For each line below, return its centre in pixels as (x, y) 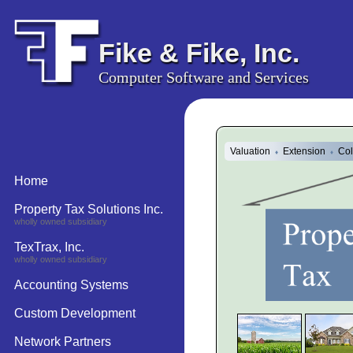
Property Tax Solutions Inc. (89, 209)
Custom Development (75, 313)
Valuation (253, 151)
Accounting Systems (71, 285)
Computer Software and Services (204, 77)
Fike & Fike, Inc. (199, 53)
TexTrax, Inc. (49, 247)
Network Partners (63, 342)
